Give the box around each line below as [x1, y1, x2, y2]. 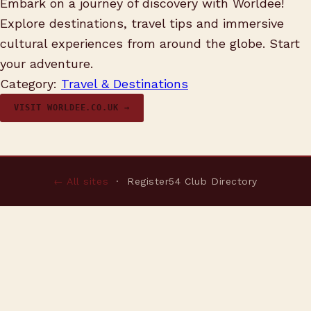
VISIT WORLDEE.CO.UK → [14, 103, 131, 112]
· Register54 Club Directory [108, 176, 258, 187]
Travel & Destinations [61, 76, 188, 91]
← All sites [53, 176, 109, 187]
